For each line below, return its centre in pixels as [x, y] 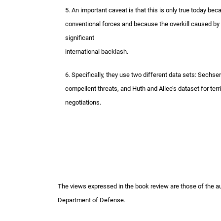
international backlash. [97, 52]
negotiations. [83, 103]
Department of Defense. [92, 200]
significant [80, 38]
